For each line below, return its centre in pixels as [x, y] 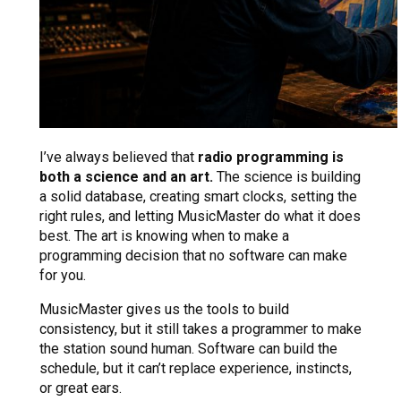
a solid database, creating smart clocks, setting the [198, 197]
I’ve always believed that [119, 158]
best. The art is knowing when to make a [164, 236]
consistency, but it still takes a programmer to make [200, 329]
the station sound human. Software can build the [188, 349]
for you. [63, 276]
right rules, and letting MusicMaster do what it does [200, 217]
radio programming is [271, 158]
